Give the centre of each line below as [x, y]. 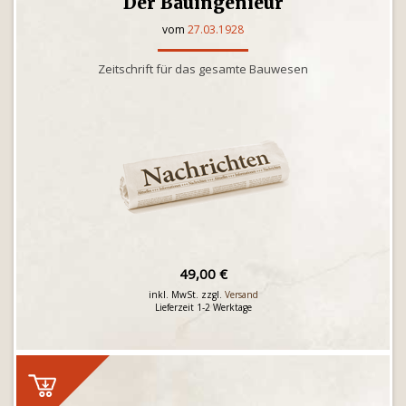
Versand [241, 295]
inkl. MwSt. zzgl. [186, 295]
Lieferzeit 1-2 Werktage [203, 307]
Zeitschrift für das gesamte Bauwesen [203, 69]
